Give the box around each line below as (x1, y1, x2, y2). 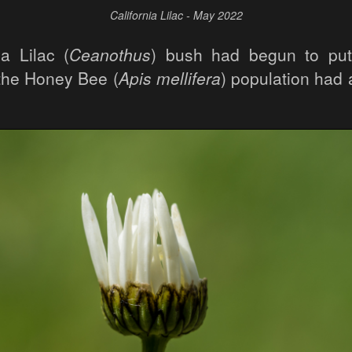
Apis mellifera (118, 65, 221, 90)
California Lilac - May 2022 (109, 6, 243, 23)
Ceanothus (69, 42, 152, 66)
